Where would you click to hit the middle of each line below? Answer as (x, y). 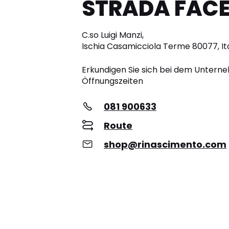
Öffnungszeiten (112, 81)
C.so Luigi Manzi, (113, 35)
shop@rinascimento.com (165, 145)
